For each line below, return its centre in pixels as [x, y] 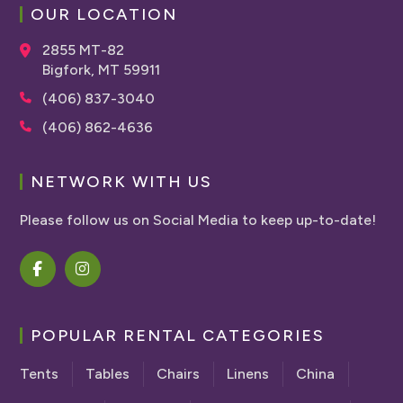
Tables [108, 374]
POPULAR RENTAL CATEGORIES [178, 336]
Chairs [179, 374]
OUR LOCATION [104, 14]
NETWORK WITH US [122, 182]
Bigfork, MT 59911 [102, 70]
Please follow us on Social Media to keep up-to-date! [198, 220]
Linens [248, 374]
